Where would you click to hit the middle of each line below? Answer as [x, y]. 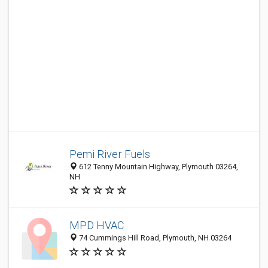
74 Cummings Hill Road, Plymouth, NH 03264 [154, 238]
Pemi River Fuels [110, 154]
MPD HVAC [97, 226]
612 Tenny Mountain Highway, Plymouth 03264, [158, 167]
